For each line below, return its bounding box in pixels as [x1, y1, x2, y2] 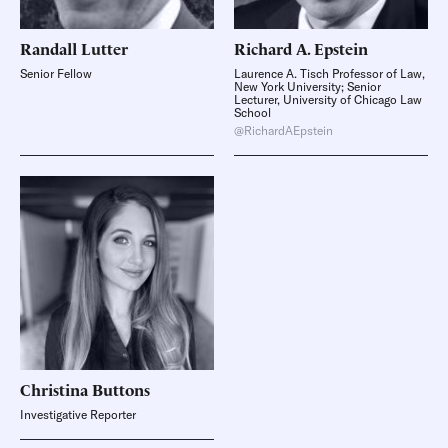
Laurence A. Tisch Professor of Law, [234, 66, 425, 81]
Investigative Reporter [20, 407, 136, 422]
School [234, 105, 271, 120]
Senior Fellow [20, 66, 92, 81]
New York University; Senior [234, 79, 381, 94]
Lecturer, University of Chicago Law [234, 92, 422, 107]
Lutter [81, 37, 128, 59]
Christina [20, 378, 88, 400]
